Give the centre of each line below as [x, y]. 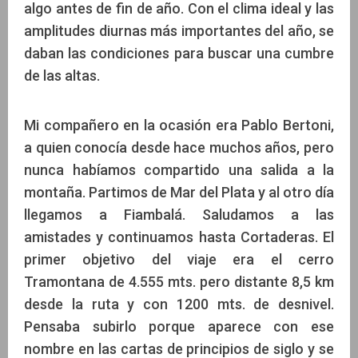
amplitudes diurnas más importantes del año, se [179, 30]
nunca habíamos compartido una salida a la [179, 169]
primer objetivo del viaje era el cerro [179, 259]
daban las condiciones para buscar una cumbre [179, 53]
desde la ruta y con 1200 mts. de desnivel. [179, 304]
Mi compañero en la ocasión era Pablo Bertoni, [179, 125]
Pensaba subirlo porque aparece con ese [179, 326]
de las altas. [62, 75]
